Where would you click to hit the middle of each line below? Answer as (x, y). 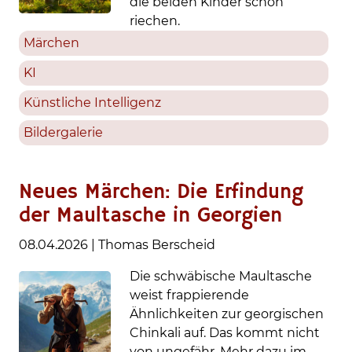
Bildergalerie (63, 132)
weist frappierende (190, 295)
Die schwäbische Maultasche (221, 276)
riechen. (155, 21)
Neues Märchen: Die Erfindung (161, 192)
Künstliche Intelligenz (92, 103)
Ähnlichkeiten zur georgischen (227, 314)
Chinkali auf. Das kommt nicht (225, 333)
